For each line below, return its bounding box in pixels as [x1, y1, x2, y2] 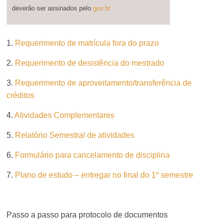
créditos [6, 91, 35, 100]
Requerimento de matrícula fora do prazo [15, 39, 159, 47]
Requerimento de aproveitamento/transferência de [15, 79, 192, 87]
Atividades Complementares [14, 111, 115, 119]
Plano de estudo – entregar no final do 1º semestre [15, 171, 194, 179]
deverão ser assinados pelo [12, 4, 94, 12]
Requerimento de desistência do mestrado [15, 59, 165, 67]
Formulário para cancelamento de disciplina [15, 151, 170, 159]
